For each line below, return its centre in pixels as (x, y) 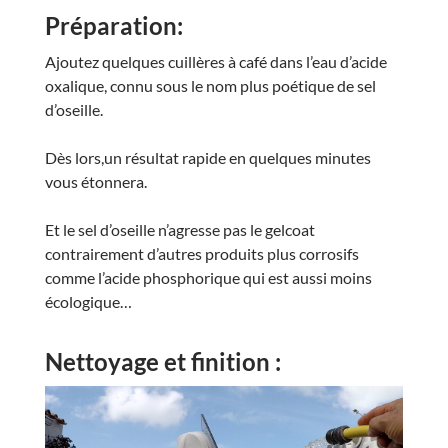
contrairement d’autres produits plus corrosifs (201, 253)
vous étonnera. (95, 181)
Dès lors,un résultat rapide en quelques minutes (207, 157)
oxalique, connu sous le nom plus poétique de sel (210, 85)
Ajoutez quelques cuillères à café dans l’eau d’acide (215, 61)
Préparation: (113, 25)
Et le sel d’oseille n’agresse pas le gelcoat (179, 229)
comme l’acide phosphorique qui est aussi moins (208, 277)
